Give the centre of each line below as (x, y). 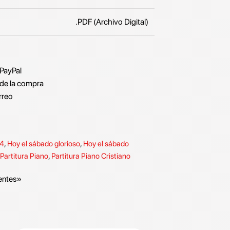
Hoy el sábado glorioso (44, 144)
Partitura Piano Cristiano (91, 156)
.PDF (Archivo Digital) (112, 22)
